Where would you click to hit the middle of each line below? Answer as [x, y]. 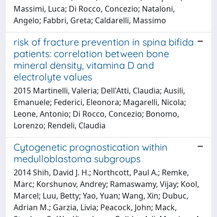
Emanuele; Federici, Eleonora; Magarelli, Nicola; [100, 102]
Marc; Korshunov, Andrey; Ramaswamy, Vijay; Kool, [106, 184]
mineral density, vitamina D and [84, 65]
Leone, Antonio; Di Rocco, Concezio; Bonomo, [96, 114]
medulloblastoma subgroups [77, 158]
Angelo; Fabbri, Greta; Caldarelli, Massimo [90, 20]
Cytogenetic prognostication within [91, 147]
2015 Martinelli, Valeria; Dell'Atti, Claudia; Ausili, [99, 90]
